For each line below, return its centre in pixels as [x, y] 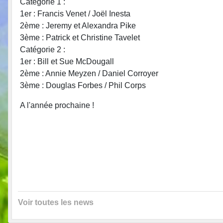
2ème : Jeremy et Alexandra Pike [78, 25]
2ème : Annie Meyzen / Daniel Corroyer [89, 73]
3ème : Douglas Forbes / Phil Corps [83, 85]
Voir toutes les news [56, 202]
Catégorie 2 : [44, 49]
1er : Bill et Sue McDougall [67, 61]
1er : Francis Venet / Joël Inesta [75, 13]
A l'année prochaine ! [57, 105]
